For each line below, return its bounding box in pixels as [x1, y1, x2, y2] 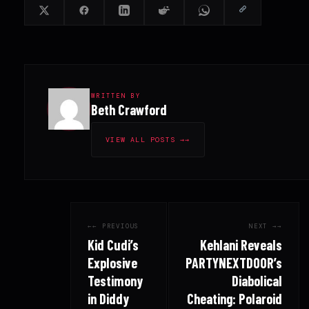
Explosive [88, 254, 138, 271]
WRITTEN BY [91, 91, 141, 100]
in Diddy [88, 290, 130, 307]
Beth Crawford [91, 101, 168, 118]
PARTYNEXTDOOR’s [185, 254, 282, 271]
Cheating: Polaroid [186, 290, 282, 307]
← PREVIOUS [92, 221, 140, 230]
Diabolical [231, 272, 282, 289]
